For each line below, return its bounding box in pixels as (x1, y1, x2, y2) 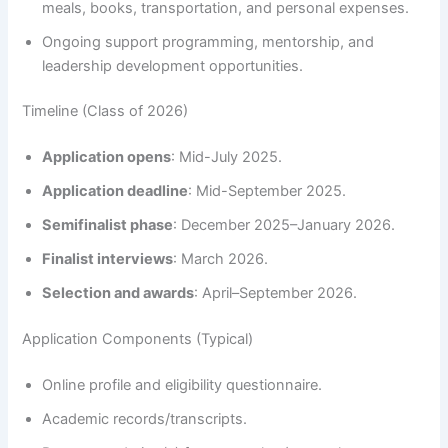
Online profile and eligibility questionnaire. (42, 376, 323, 395)
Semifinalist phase (42, 216, 174, 235)
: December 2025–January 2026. (173, 216, 396, 235)
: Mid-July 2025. (171, 148, 283, 167)
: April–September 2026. (194, 284, 358, 303)
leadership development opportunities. (42, 56, 304, 75)
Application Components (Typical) (22, 330, 254, 349)
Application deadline (42, 182, 189, 201)
